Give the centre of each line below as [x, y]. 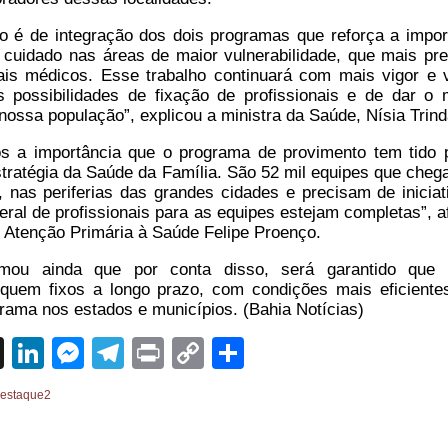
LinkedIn [105, 353]
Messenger [164, 353]
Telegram [190, 353]
